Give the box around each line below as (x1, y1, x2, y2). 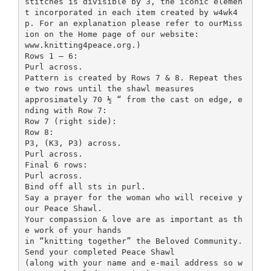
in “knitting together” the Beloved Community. (24, 236, 243, 246)
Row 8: (24, 127, 54, 137)
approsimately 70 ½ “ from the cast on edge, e (24, 94, 243, 104)
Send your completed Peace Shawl (24, 247, 175, 256)
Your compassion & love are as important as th (24, 214, 243, 224)
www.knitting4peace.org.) (24, 40, 141, 50)
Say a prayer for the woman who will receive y (24, 192, 243, 202)
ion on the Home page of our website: (24, 29, 199, 39)
